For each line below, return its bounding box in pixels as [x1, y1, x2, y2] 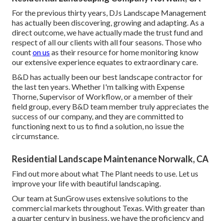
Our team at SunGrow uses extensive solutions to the [12, 193, 188, 203]
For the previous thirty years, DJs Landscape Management [12, 8, 206, 18]
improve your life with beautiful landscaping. [12, 179, 161, 188]
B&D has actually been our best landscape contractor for [12, 72, 203, 82]
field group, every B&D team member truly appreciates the [12, 102, 209, 111]
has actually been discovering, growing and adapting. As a [12, 18, 204, 28]
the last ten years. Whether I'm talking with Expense [12, 82, 184, 92]
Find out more [12, 169, 59, 179]
